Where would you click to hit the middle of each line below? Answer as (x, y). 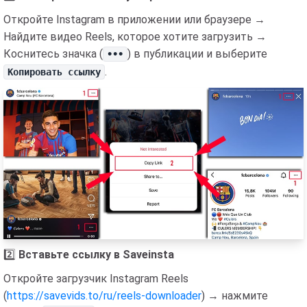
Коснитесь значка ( (53, 54)
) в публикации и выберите (198, 54)
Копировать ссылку (54, 72)
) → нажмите (235, 295)
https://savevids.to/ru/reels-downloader (104, 295)
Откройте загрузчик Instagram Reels (96, 278)
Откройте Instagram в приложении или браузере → (134, 20)
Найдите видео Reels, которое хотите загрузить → (135, 37)
